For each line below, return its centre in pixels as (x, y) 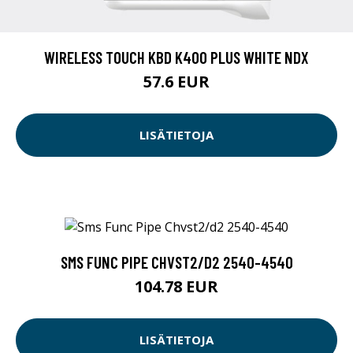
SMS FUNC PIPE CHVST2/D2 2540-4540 (176, 262)
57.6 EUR (176, 81)
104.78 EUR (176, 286)
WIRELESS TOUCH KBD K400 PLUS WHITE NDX (176, 57)
